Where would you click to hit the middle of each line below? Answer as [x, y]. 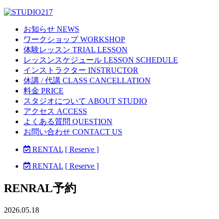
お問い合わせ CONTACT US [73, 132]
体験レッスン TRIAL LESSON [76, 50]
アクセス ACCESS [55, 111]
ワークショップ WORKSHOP [74, 39]
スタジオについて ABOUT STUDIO [85, 101]
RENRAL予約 [40, 188]
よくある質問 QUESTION [68, 121]
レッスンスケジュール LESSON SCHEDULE [101, 60]
